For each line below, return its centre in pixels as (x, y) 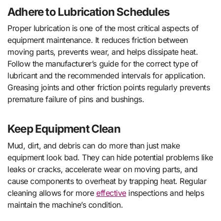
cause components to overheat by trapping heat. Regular (107, 181)
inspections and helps (165, 193)
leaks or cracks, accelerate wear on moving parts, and (103, 169)
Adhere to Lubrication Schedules (89, 11)
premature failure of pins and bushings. (76, 99)
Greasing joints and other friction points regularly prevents (109, 88)
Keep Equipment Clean (64, 129)
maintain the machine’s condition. (65, 204)
